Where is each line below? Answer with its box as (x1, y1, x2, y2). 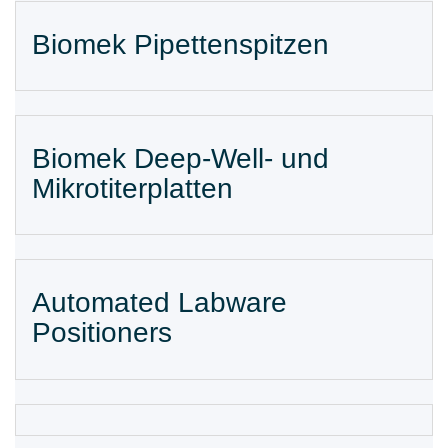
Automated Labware (32, 287, 287, 319)
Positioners (32, 317, 172, 349)
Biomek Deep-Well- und (32, 143, 329, 174)
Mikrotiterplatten (32, 173, 233, 204)
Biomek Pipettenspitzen (32, 28, 329, 60)
